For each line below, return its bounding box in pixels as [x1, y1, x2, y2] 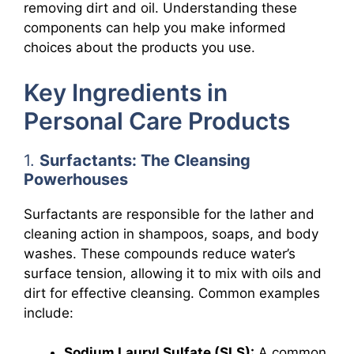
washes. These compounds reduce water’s [24, 245, 296, 262]
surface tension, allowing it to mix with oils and [24, 265, 322, 281]
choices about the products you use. [24, 40, 255, 55]
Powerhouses [24, 169, 128, 189]
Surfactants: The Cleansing [40, 150, 250, 170]
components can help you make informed [24, 20, 286, 36]
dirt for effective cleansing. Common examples [24, 284, 320, 301]
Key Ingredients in [24, 77, 228, 107]
